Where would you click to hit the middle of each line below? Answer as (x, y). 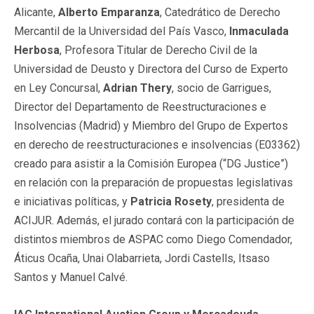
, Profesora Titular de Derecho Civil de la (158, 50)
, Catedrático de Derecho (220, 12)
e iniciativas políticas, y (72, 201)
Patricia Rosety (171, 201)
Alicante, (36, 12)
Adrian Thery (137, 88)
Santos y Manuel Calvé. (71, 277)
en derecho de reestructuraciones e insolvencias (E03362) (157, 144)
